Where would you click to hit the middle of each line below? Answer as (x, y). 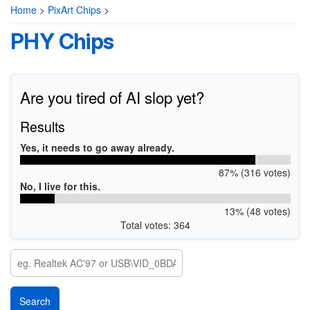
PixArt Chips (74, 10)
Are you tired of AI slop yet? (112, 97)
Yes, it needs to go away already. (97, 147)
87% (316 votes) (254, 172)
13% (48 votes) (257, 211)
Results (42, 126)
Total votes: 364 (155, 225)
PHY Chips (62, 41)
